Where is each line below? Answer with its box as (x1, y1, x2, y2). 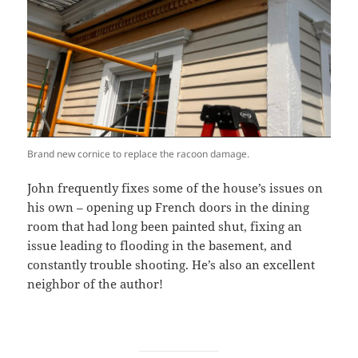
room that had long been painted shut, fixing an (27, 217, 303, 234)
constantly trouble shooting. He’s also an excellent (27, 256, 316, 272)
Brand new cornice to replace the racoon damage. (27, 146, 250, 161)
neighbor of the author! (27, 275, 164, 292)
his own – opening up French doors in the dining (27, 198, 310, 215)
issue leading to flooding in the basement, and (27, 237, 292, 253)
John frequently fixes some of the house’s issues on (27, 179, 324, 196)
